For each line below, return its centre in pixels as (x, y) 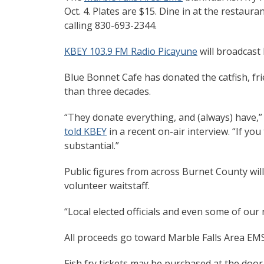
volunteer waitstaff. (107, 186)
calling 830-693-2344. (110, 26)
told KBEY (85, 132)
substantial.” (92, 146)
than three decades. (108, 92)
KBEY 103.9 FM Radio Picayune (131, 52)
